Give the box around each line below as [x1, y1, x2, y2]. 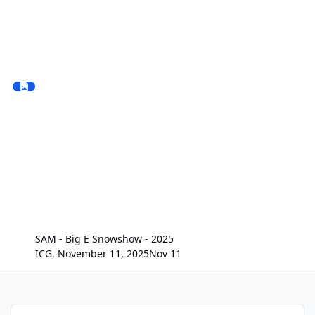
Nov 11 [149, 246, 182, 260]
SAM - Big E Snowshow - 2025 [35, 231, 174, 245]
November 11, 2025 [58, 246, 150, 260]
